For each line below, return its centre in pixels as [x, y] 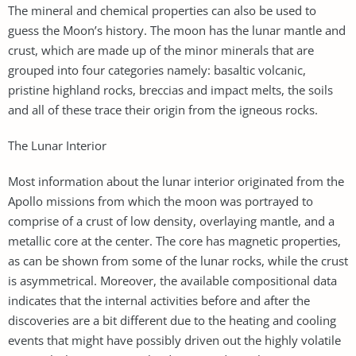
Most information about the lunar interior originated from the [176, 181]
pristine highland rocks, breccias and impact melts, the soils [170, 89]
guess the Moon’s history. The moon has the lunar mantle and [177, 30]
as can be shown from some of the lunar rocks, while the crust [178, 260]
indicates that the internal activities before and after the [159, 300]
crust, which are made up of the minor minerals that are [161, 50]
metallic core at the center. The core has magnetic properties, [174, 240]
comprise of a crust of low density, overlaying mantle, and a [171, 221]
